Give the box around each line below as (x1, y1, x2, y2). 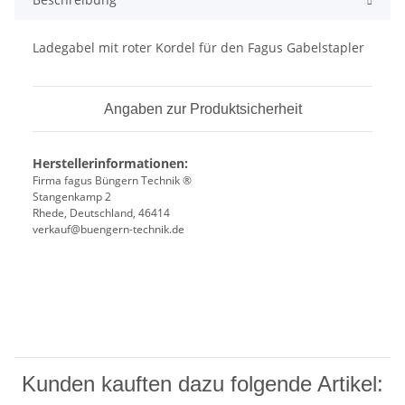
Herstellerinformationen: (33, 155, 188, 173)
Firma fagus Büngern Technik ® (33, 173, 192, 189)
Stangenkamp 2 (33, 189, 111, 205)
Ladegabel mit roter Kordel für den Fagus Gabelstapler (33, 39, 364, 57)
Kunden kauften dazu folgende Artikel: (22, 372, 383, 397)
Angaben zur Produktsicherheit (103, 101, 302, 118)
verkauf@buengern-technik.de (33, 221, 184, 238)
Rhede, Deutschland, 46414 (33, 205, 170, 221)
